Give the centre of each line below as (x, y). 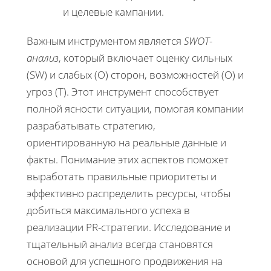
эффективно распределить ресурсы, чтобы (129, 193)
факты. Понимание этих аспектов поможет (128, 159)
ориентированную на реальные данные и (126, 142)
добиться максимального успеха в (108, 210)
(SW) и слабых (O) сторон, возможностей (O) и (135, 74)
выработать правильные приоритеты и (122, 176)
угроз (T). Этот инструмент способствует (123, 91)
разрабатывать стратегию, (91, 125)
